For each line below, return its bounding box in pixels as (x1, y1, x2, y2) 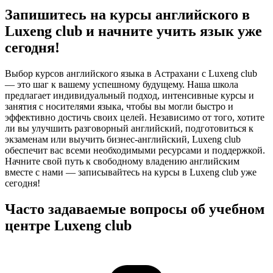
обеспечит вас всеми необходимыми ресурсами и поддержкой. (5, 145, 265, 156)
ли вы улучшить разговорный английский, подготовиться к (5, 123, 253, 134)
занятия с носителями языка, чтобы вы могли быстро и (5, 101, 233, 112)
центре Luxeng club (5, 218, 132, 234)
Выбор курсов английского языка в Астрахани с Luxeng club (5, 68, 257, 79)
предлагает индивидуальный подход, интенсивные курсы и (5, 90, 254, 101)
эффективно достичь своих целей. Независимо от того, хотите (5, 112, 264, 123)
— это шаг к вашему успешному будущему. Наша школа (5, 79, 238, 90)
